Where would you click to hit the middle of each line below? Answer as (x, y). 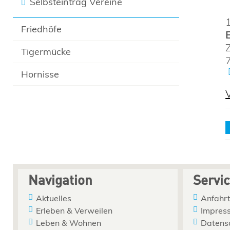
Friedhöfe (42, 29)
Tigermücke (46, 52)
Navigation (60, 181)
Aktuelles (54, 198)
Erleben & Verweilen (74, 210)
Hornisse (40, 74)
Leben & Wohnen (69, 223)
